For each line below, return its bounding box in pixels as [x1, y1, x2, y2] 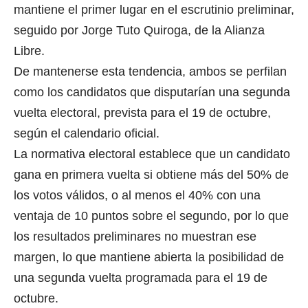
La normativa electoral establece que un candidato [14, 146, 290, 161]
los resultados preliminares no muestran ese [14, 229, 256, 243]
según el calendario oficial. [14, 126, 159, 140]
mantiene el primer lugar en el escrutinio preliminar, [14, 2, 294, 16]
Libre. [14, 43, 45, 58]
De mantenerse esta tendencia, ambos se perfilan [14, 64, 287, 78]
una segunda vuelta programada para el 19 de [14, 270, 267, 285]
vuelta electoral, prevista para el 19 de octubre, [14, 105, 271, 120]
